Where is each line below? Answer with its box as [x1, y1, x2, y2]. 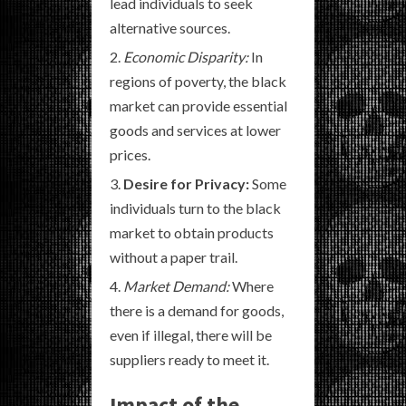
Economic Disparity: [123, 48, 248, 65]
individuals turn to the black [110, 199, 281, 217]
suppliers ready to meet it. [110, 351, 269, 368]
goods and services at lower [110, 121, 281, 139]
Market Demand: [123, 277, 229, 295]
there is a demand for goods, [110, 302, 284, 319]
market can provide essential [110, 97, 287, 114]
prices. [110, 146, 150, 163]
